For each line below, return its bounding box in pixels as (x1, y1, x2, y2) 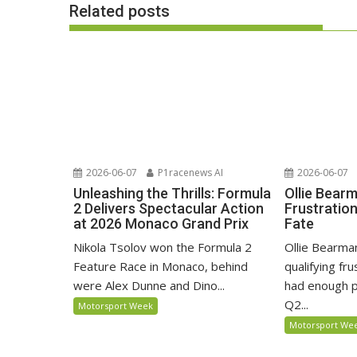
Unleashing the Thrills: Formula (73, 185, 271, 202)
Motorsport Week (78, 300, 153, 312)
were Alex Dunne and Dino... (73, 277, 225, 294)
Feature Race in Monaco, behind (73, 258, 248, 275)
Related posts (69, 2, 170, 22)
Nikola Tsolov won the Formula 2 (73, 239, 252, 256)
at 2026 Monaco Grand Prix (73, 215, 249, 233)
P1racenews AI (155, 166, 223, 180)
